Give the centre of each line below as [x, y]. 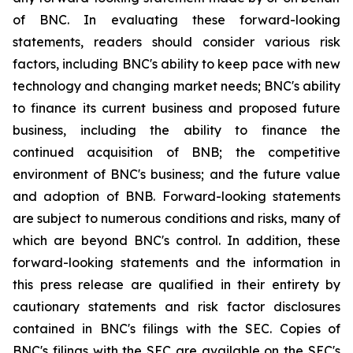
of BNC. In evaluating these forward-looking [176, 20]
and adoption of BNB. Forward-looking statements [176, 196]
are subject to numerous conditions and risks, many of [176, 218]
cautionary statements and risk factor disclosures [176, 307]
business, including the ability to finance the [176, 130]
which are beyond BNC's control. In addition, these [176, 240]
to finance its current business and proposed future [176, 108]
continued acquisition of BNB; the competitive [176, 152]
